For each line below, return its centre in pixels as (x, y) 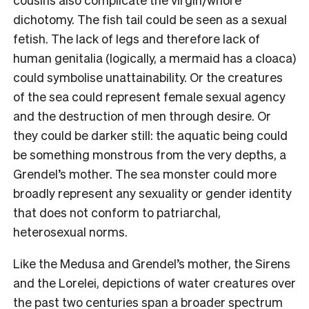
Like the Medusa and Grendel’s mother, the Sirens (152, 263)
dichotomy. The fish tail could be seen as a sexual (150, 19)
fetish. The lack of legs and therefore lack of (137, 38)
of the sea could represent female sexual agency (149, 96)
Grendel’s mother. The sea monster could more (145, 173)
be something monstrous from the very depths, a (150, 154)
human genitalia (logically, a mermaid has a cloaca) (154, 57)
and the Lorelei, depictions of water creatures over (154, 282)
